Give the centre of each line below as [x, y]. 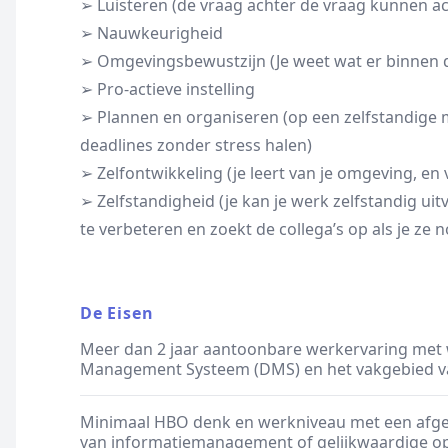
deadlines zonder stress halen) [196, 145]
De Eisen [117, 313]
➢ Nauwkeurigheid [151, 33]
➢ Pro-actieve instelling [167, 89]
